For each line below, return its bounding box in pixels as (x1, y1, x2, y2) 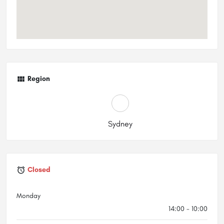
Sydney (107, 118, 132, 128)
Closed (27, 165, 50, 174)
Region (27, 74, 50, 83)
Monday (16, 191, 40, 200)
